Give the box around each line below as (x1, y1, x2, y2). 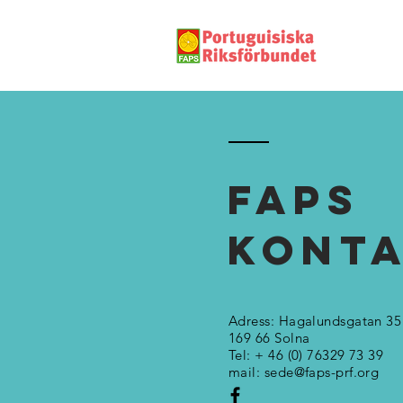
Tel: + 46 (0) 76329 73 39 (228, 346, 384, 363)
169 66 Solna (228, 329, 310, 346)
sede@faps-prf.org (264, 363, 380, 381)
